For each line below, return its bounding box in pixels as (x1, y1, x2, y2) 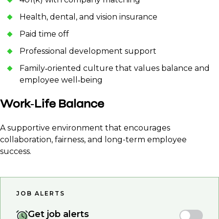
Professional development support (20, 46, 156, 56)
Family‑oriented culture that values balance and (20, 64, 210, 73)
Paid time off (20, 29, 69, 39)
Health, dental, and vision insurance (20, 12, 157, 22)
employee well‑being (20, 75, 103, 85)
